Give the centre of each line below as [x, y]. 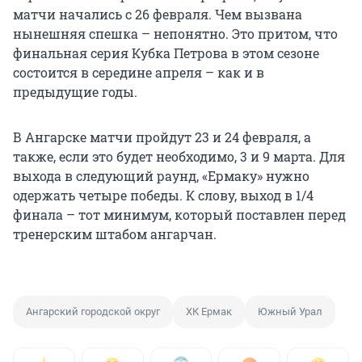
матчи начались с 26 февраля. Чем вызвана [158, 15]
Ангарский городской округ [93, 312]
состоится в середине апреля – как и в [139, 73]
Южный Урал [290, 312]
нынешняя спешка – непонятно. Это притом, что [175, 34]
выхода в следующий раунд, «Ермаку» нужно [161, 176]
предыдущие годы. [75, 92]
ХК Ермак [209, 312]
